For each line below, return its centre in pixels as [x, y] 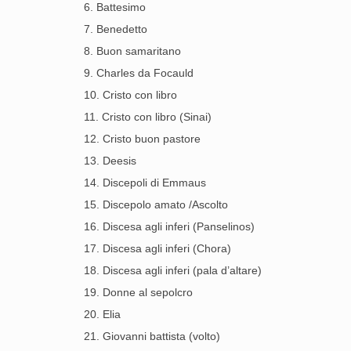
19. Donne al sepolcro [138, 292]
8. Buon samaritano [132, 51]
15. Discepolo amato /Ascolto [156, 204]
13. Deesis [110, 161]
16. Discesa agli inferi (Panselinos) [169, 226]
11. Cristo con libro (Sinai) [148, 117]
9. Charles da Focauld [139, 73]
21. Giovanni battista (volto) [152, 336]
